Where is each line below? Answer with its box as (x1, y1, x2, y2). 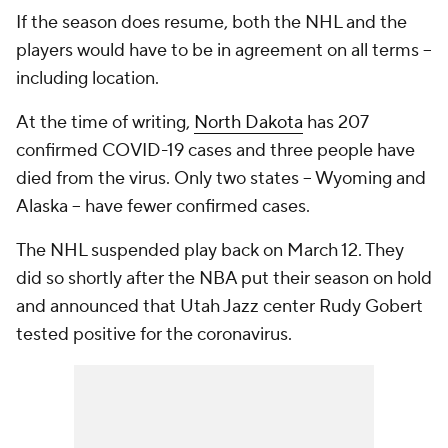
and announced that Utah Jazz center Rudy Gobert (16, 295, 423, 318)
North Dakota (194, 111, 303, 134)
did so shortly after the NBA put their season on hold (16, 267, 432, 290)
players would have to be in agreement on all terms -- (16, 39, 432, 62)
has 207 (303, 111, 368, 134)
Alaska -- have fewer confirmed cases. (16, 195, 310, 218)
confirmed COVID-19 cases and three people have (16, 139, 415, 162)
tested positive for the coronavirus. (16, 323, 292, 346)
